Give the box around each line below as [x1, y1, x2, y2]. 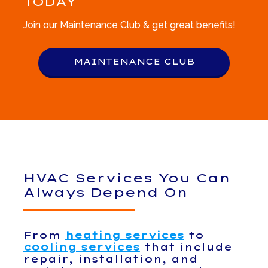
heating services [65, 229, 184, 242]
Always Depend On [23, 184, 188, 200]
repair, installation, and [23, 253, 198, 266]
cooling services [23, 241, 140, 254]
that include [139, 241, 232, 254]
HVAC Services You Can [23, 170, 230, 186]
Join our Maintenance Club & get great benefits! [23, 19, 236, 31]
